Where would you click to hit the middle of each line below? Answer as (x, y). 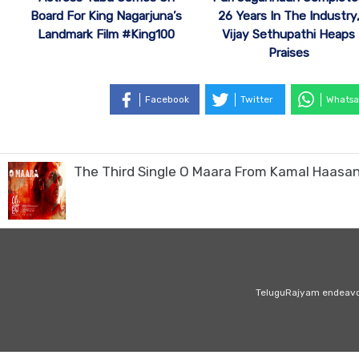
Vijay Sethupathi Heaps (289, 35)
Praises (288, 53)
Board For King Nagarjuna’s (107, 16)
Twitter (256, 99)
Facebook (167, 99)
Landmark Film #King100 (107, 35)
